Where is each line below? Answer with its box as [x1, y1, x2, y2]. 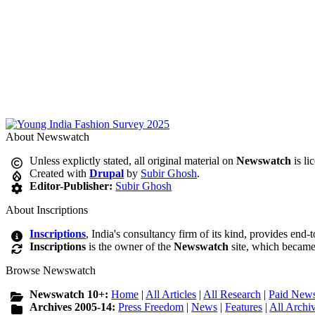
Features [225, 301, 263, 314]
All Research [203, 288, 262, 301]
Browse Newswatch [6, 264, 96, 277]
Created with [30, 167, 90, 180]
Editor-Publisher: [30, 180, 113, 193]
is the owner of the [86, 240, 174, 253]
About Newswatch [6, 131, 89, 143]
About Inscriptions [6, 204, 88, 217]
